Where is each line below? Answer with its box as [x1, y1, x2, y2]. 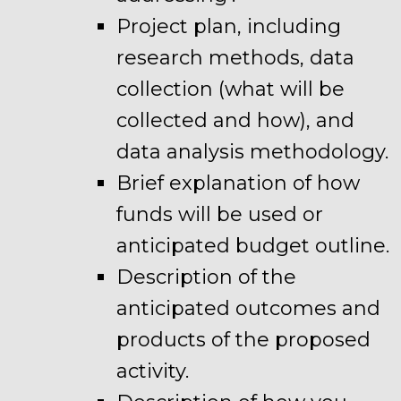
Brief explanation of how [116, 171, 360, 195]
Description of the [116, 265, 296, 289]
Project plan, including [116, 14, 341, 38]
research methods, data [116, 46, 354, 70]
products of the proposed [116, 328, 371, 352]
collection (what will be [116, 77, 345, 101]
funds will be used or [116, 202, 323, 226]
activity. [116, 359, 189, 383]
